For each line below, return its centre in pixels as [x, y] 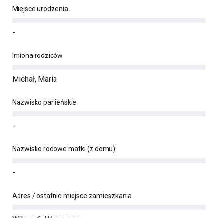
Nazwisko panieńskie [44, 102]
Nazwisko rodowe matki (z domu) [64, 149]
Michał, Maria [35, 79]
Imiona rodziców [37, 55]
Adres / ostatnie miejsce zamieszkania [72, 196]
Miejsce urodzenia [40, 9]
